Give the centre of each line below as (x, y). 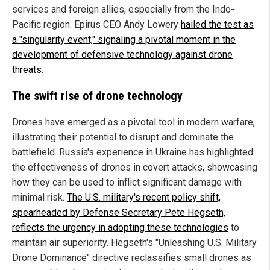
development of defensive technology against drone (122, 55)
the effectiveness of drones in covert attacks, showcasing (135, 168)
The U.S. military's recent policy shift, (144, 198)
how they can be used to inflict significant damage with (127, 183)
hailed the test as (217, 25)
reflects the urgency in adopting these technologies (120, 228)
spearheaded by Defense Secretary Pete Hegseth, (119, 213)
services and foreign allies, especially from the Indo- (123, 10)
